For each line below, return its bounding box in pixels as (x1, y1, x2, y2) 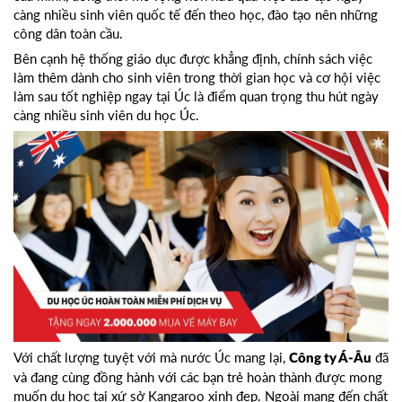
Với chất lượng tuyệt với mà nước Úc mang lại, (13, 349, 289, 366)
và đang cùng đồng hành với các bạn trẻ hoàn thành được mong (13, 369, 382, 386)
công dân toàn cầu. (13, 25, 123, 42)
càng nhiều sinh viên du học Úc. (13, 107, 199, 124)
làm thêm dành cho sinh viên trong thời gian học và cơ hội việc (13, 69, 380, 86)
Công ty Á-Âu (289, 352, 371, 366)
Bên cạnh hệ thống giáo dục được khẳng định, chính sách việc (13, 50, 372, 67)
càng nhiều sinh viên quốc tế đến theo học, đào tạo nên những (13, 6, 378, 23)
